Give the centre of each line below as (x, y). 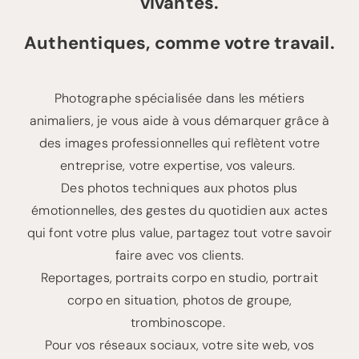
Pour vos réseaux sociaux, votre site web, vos (179, 345)
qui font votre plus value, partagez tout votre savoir (179, 232)
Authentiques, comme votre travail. (179, 42)
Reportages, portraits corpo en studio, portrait (179, 277)
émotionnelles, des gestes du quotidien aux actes (179, 210)
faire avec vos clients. (179, 255)
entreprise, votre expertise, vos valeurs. (179, 165)
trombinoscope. (179, 322)
